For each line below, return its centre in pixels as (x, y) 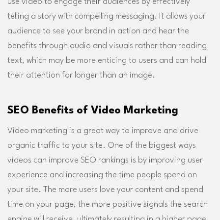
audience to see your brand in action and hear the (98, 31)
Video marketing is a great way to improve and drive (103, 131)
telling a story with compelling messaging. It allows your (107, 16)
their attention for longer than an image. (81, 75)
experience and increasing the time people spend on (102, 175)
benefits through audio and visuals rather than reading (107, 46)
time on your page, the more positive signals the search (108, 204)
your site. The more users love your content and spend (105, 190)
